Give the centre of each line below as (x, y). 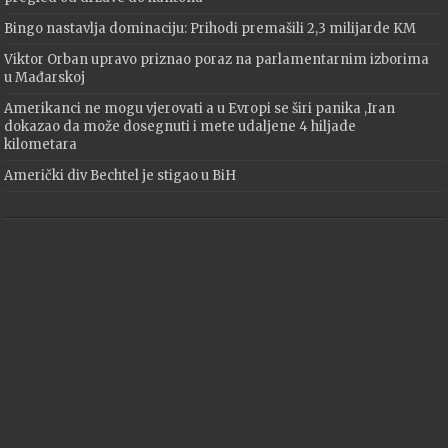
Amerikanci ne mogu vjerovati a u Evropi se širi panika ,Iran (200, 109)
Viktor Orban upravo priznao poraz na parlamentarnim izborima (217, 60)
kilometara (41, 145)
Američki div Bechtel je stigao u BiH (120, 176)
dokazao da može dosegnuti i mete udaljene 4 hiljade (180, 127)
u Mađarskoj (45, 78)
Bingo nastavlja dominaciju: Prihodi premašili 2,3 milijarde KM (210, 29)
